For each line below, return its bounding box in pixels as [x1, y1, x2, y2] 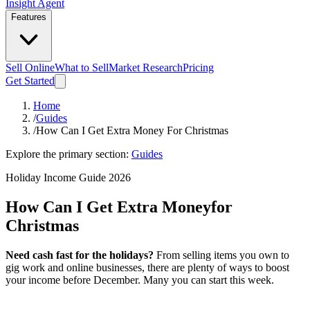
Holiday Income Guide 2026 [6, 172, 131, 183]
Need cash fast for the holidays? [6, 248, 154, 261]
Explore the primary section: [6, 148, 129, 160]
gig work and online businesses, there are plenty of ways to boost [6, 261, 289, 273]
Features [11, 12, 46, 22]
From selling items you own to [154, 248, 289, 261]
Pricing [183, 62, 214, 73]
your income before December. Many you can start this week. [6, 273, 274, 286]
